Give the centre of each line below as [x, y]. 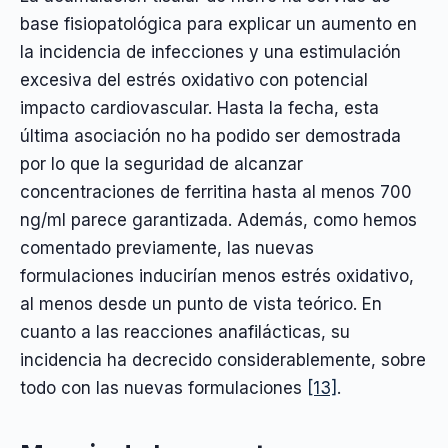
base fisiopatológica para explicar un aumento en [218, 23]
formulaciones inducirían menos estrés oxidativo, [217, 275]
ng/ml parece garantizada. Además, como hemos [218, 219]
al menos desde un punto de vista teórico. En [201, 303]
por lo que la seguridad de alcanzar [161, 163]
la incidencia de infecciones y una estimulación [210, 51]
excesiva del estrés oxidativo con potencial [194, 79]
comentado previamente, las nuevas [167, 247]
